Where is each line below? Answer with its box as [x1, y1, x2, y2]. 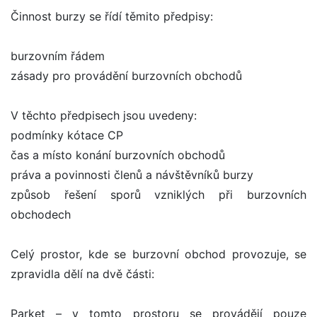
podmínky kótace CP [11, 128, 123, 143]
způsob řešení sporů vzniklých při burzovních [11, 188, 306, 202]
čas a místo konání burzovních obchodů [11, 148, 225, 163]
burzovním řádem [11, 49, 105, 64]
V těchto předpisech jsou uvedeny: [11, 108, 197, 123]
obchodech [11, 207, 71, 222]
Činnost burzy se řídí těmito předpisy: [11, 9, 213, 24]
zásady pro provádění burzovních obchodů [11, 69, 242, 83]
